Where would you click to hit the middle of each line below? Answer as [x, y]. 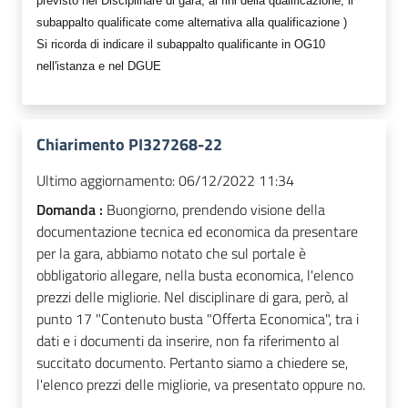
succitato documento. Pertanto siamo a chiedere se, [192, 363]
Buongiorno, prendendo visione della [216, 210]
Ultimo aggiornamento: [106, 181]
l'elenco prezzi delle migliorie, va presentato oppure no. [201, 385]
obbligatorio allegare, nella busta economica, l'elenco [195, 275]
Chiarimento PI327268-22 [129, 145]
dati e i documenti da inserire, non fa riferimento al [188, 341]
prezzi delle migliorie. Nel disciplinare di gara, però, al [193, 297]
